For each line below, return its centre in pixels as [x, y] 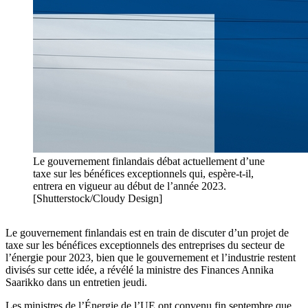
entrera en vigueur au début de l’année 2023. [130, 186]
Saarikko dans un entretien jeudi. [76, 283]
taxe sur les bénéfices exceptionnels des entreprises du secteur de [145, 245]
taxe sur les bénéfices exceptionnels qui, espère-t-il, [143, 174]
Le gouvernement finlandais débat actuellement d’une [149, 162]
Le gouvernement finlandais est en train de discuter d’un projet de [147, 233]
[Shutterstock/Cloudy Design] [98, 199]
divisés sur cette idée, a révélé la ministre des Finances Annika [140, 270]
